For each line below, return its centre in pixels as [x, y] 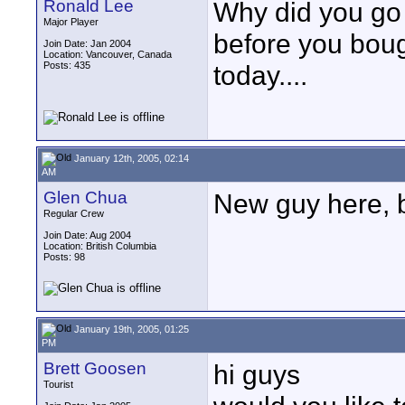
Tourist [58, 384]
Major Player [71, 22]
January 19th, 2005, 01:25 [130, 329]
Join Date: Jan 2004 [87, 43]
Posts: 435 [67, 65]
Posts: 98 [64, 257]
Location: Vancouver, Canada [108, 54]
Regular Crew [74, 213]
